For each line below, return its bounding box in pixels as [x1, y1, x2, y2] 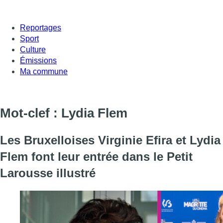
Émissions [20, 56, 57, 65]
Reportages [20, 23, 61, 32]
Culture [20, 45, 46, 54]
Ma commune [20, 67, 68, 76]
